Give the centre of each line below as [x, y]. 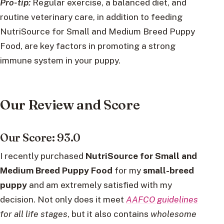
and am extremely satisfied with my [99, 185]
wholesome [173, 214]
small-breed [168, 170]
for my [128, 170]
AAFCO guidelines [162, 199]
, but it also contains [109, 214]
